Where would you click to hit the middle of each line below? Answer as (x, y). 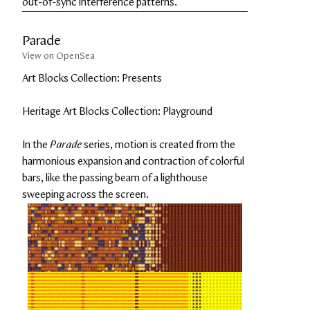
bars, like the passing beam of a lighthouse (115, 179)
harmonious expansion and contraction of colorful (133, 162)
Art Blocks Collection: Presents (92, 79)
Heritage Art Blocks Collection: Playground (117, 112)
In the (36, 145)
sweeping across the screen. (85, 195)
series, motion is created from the (158, 145)
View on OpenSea (59, 57)
